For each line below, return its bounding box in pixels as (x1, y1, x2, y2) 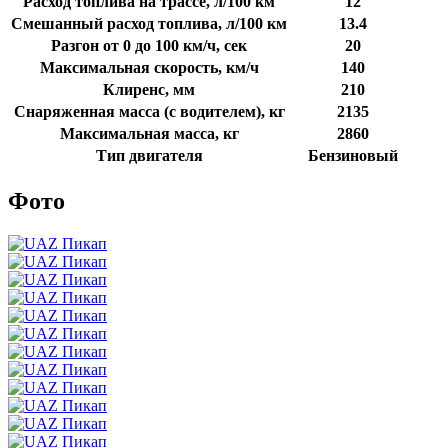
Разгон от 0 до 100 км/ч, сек (51, 37, 247, 55)
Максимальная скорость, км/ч (39, 59, 259, 77)
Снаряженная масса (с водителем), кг (13, 103, 285, 121)
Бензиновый (308, 147, 398, 165)
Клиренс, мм (103, 81, 195, 99)
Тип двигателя (95, 147, 203, 165)
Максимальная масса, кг (59, 125, 239, 143)
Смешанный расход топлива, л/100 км (11, 15, 287, 33)
